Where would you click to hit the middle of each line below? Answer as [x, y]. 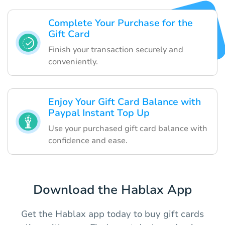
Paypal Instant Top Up [99, 113]
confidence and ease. [88, 141]
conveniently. [73, 62]
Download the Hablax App [113, 190]
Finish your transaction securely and [116, 50]
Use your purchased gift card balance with [128, 129]
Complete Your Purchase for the [121, 23]
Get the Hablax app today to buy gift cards [113, 214]
